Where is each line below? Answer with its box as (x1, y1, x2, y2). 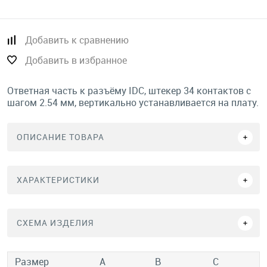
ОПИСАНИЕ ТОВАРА (17, 131, 104, 142)
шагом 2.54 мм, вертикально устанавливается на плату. (7, 96, 259, 109)
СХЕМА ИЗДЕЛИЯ (17, 217, 94, 228)
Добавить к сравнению (25, 33, 129, 46)
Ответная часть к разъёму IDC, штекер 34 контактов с (7, 84, 251, 97)
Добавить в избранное (25, 54, 127, 67)
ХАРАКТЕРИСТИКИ (17, 174, 100, 185)
